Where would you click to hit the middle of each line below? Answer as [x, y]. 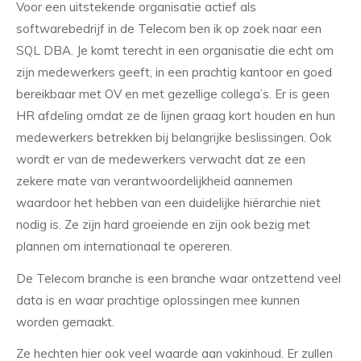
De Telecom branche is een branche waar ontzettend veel [178, 278]
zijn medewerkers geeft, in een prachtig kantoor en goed [174, 72]
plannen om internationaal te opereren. [124, 246]
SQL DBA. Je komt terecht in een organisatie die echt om [175, 50]
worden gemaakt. [65, 322]
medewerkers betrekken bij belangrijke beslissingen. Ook [174, 137]
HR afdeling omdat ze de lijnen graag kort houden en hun [176, 115]
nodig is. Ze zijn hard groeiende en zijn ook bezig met [163, 224]
